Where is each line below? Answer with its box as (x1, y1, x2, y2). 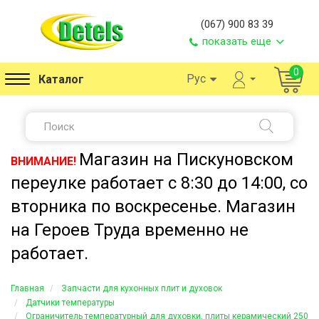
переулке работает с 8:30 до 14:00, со (11, 173, 308, 193)
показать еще (202, 34, 272, 48)
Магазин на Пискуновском (79, 150, 293, 169)
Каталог (38, 73, 84, 86)
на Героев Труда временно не (11, 220, 249, 240)
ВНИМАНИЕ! (11, 155, 79, 168)
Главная (11, 283, 44, 294)
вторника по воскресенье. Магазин (11, 197, 296, 216)
